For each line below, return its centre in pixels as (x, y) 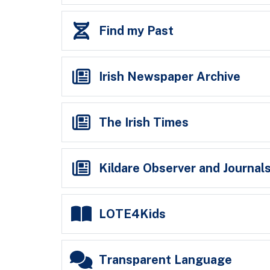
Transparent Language (166, 259)
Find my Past (137, 30)
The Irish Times (144, 122)
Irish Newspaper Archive (170, 76)
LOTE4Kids (133, 214)
